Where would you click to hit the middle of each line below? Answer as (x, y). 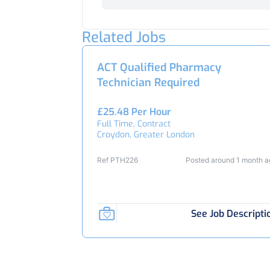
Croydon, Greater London (146, 135)
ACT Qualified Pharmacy (159, 67)
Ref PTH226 (118, 160)
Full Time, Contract (134, 124)
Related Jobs (124, 37)
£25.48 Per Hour (134, 112)
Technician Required (148, 83)
